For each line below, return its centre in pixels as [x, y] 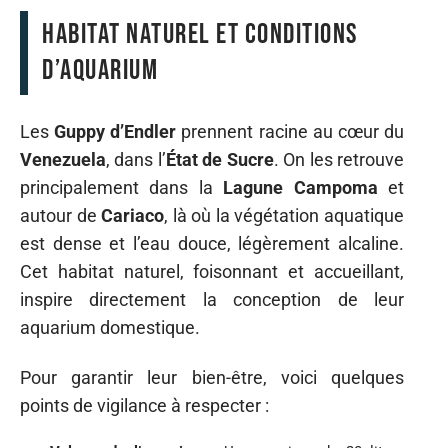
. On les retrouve [339, 159]
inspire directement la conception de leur [212, 299]
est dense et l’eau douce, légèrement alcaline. [212, 243]
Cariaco [133, 215]
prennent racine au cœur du [290, 131]
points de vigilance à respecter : [144, 405]
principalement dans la [122, 187]
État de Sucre [219, 159]
